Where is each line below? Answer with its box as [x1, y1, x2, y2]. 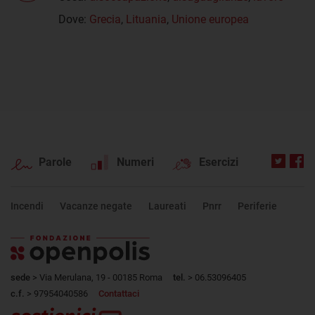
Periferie [238, 200, 277, 212]
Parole [39, 155, 72, 169]
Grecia [89, 12, 121, 26]
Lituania [126, 12, 167, 26]
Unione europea [172, 12, 249, 26]
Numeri [117, 155, 154, 169]
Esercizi [199, 155, 238, 169]
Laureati [148, 200, 186, 212]
